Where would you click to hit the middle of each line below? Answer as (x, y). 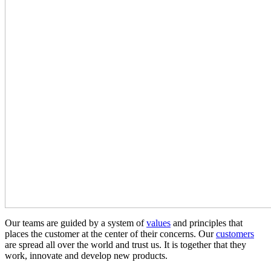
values (158, 223)
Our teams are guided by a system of (76, 223)
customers (235, 233)
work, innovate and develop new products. (86, 255)
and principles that (207, 223)
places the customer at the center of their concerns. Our (110, 233)
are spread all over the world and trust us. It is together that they (126, 244)
